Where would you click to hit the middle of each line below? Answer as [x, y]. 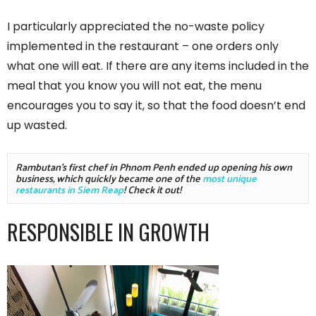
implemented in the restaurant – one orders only [143, 46]
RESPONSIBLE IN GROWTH [108, 231]
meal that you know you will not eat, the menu [134, 85]
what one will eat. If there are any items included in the [158, 66]
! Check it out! [153, 189]
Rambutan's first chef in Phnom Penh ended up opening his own [154, 166]
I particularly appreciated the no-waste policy [136, 26]
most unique [230, 178]
